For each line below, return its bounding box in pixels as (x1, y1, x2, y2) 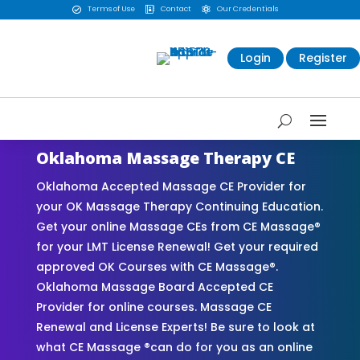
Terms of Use (87, 4, 135, 14)
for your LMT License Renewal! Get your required (35, 238, 318, 255)
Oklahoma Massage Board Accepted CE (35, 278, 273, 295)
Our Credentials (216, 4, 278, 14)
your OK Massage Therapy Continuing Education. (35, 198, 323, 215)
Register (299, 50, 347, 67)
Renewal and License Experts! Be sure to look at (35, 318, 315, 335)
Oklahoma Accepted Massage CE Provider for (35, 178, 306, 194)
